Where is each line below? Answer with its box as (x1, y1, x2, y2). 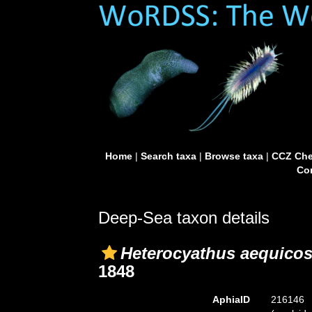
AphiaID (212, 294, 250, 305)
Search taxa (140, 150, 196, 162)
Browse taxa (204, 150, 263, 162)
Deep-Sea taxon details (98, 208, 270, 227)
